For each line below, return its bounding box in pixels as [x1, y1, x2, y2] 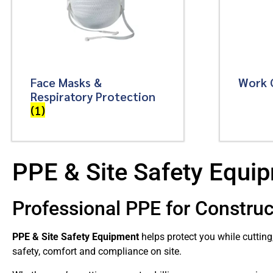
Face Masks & [30, 74, 102, 90]
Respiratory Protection [30, 88, 155, 104]
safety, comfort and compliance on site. [12, 246, 182, 258]
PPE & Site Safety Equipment [12, 231, 139, 243]
